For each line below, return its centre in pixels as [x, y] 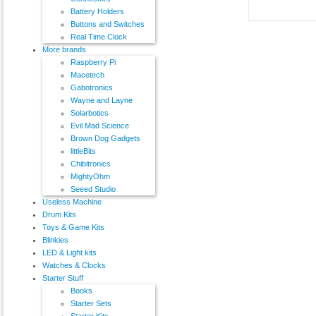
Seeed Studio [93, 189]
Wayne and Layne [102, 100]
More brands [64, 49]
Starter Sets [91, 303]
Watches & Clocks [74, 265]
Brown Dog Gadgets [105, 138]
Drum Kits [59, 214]
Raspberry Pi [93, 62]
